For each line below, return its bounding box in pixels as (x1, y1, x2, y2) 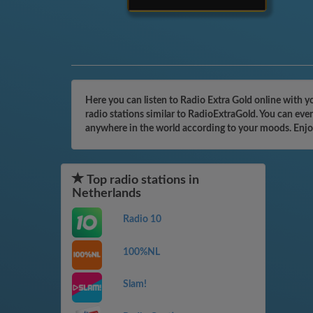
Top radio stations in (85, 174, 199, 187)
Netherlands (72, 187, 141, 200)
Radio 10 (122, 214, 161, 224)
